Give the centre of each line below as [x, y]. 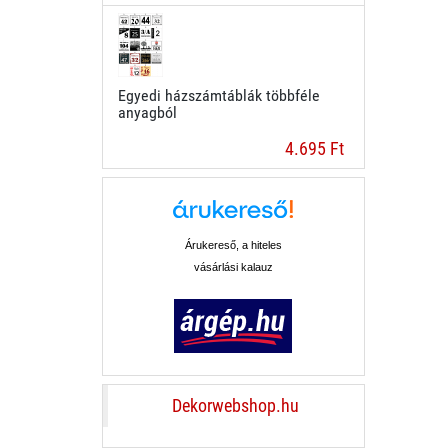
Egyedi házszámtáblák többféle [219, 95]
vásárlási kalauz [233, 267]
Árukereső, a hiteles [233, 245]
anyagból [147, 112]
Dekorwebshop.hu [236, 406]
